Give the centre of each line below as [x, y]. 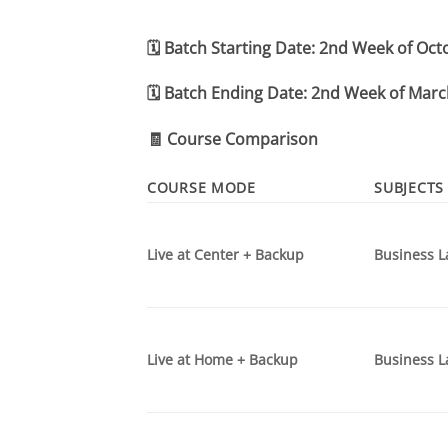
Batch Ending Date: [235, 93]
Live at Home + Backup [222, 359]
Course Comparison [242, 139]
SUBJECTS [409, 187]
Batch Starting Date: [241, 47]
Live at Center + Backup [225, 254]
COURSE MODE [201, 187]
